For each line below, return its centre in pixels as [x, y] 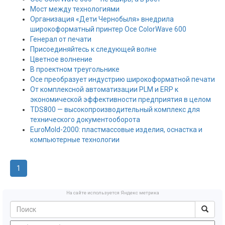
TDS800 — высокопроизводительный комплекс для [115, 109]
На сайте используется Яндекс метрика [113, 193]
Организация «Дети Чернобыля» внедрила [102, 19]
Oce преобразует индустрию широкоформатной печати [123, 79]
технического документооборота [85, 120]
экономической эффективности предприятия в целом [121, 99]
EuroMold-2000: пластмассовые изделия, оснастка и [116, 130]
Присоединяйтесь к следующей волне [93, 49]
